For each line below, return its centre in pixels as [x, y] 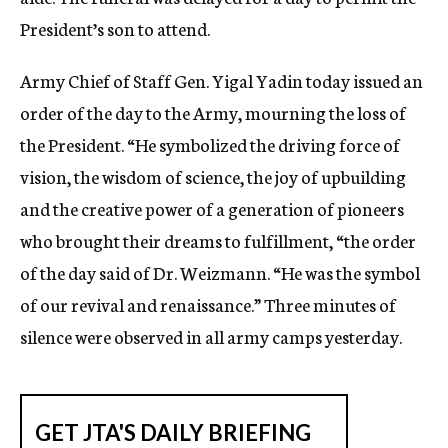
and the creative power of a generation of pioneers [212, 208]
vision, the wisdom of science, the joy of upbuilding [213, 176]
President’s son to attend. [115, 28]
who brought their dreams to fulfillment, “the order [218, 240]
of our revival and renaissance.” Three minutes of [208, 304]
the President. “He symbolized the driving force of [210, 144]
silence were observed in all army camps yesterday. [211, 336]
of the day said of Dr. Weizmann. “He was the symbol [220, 272]
